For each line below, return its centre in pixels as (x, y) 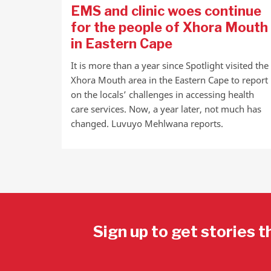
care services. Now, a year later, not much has (166, 109)
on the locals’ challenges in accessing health (162, 94)
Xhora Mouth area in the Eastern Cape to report (169, 80)
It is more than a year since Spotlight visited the (170, 65)
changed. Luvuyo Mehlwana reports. (147, 123)
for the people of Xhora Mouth (169, 27)
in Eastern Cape (122, 44)
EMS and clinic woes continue (166, 11)
